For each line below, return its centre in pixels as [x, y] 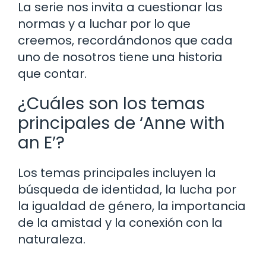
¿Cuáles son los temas [111, 103]
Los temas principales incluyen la [117, 172]
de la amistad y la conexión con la [120, 222]
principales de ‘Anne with [121, 123]
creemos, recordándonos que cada [125, 40]
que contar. [52, 73]
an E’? [41, 142]
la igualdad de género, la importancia [132, 206]
